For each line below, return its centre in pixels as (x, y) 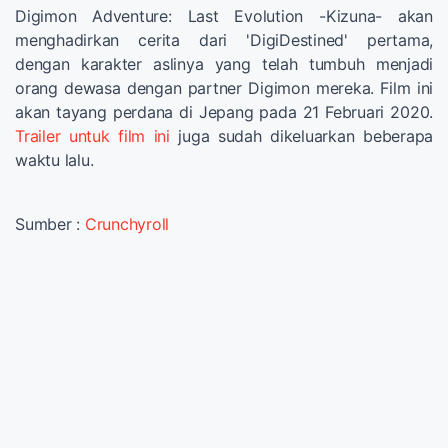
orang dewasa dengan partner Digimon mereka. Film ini (224, 87)
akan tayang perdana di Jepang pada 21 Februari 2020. (224, 111)
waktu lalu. (54, 159)
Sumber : (50, 223)
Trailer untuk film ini (92, 135)
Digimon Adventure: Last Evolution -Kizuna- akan (224, 15)
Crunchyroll (126, 223)
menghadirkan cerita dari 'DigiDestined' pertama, (224, 39)
